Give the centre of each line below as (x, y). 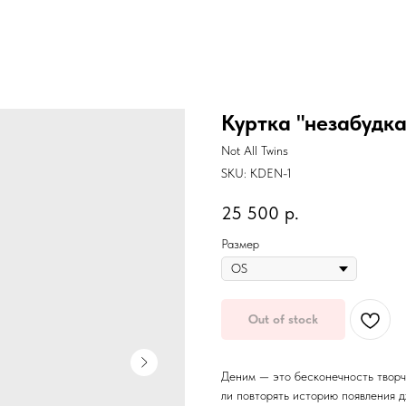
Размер (240, 244)
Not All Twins (255, 150)
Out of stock (283, 319)
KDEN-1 (271, 173)
